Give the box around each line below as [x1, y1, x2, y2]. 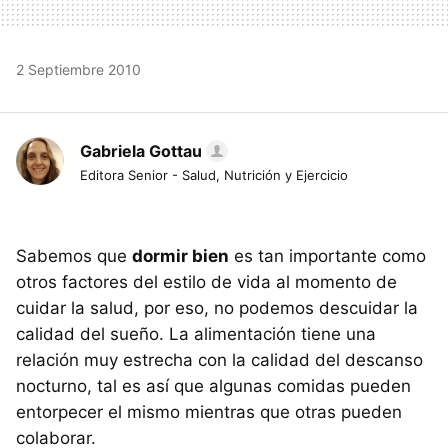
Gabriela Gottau [80, 140, 202, 161]
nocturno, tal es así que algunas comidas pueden [16, 375, 411, 396]
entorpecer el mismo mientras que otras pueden [16, 401, 402, 422]
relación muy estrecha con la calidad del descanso [16, 349, 423, 370]
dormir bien [132, 245, 229, 266]
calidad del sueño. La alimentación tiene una [16, 323, 376, 344]
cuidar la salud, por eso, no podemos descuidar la [16, 297, 418, 318]
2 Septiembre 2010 [16, 60, 141, 78]
